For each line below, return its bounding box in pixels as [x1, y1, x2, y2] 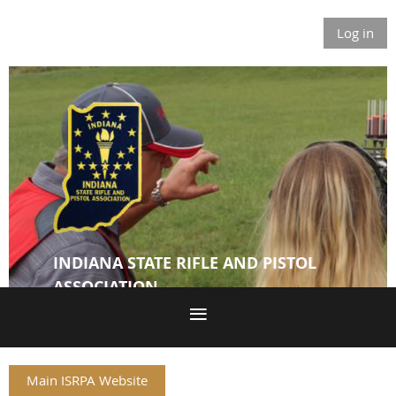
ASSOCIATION [53, 276, 158, 299]
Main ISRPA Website [27, 371, 148, 389]
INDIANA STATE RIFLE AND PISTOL [53, 252, 316, 275]
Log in [337, 24, 374, 42]
